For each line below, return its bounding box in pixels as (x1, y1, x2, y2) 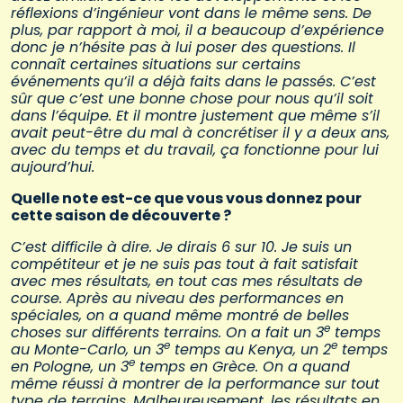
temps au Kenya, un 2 (170, 339, 331, 361)
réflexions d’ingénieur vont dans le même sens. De (11, 3, 372, 24)
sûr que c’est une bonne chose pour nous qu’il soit (11, 88, 373, 110)
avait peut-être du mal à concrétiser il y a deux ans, (11, 122, 390, 144)
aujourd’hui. (11, 157, 99, 178)
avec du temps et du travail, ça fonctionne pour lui (11, 139, 379, 161)
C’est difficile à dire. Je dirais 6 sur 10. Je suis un (11, 237, 352, 258)
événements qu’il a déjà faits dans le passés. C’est (11, 71, 376, 93)
